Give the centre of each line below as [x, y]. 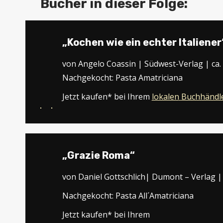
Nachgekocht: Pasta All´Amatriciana [128, 196]
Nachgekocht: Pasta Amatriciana [122, 78]
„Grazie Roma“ [98, 155]
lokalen [165, 97]
